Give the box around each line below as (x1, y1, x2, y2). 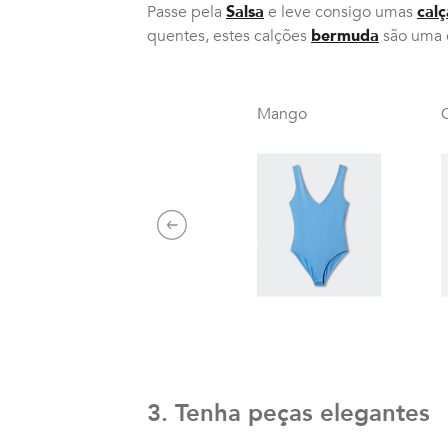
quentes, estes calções (147, 25, 311, 47)
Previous (171, 221, 231, 244)
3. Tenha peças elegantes (147, 396, 430, 430)
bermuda (311, 25, 379, 47)
